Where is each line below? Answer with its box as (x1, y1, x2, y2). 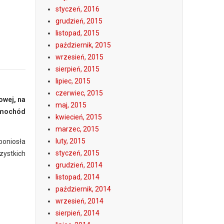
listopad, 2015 (55, 29, 99, 37)
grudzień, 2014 (55, 161, 102, 169)
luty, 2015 (55, 137, 85, 145)
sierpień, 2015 (55, 65, 99, 73)
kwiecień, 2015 (55, 113, 102, 121)
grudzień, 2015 (55, 17, 102, 25)
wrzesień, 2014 (55, 197, 103, 205)
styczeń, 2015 (55, 149, 99, 157)
